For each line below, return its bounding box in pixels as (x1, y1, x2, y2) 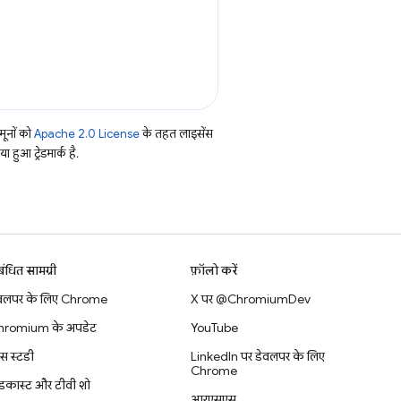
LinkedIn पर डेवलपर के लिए (191, 348, 326, 364)
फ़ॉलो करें (191, 262, 238, 278)
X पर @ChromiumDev (191, 291, 311, 307)
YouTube (191, 320, 239, 336)
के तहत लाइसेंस (140, 126, 213, 141)
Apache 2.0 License (34, 126, 140, 141)
